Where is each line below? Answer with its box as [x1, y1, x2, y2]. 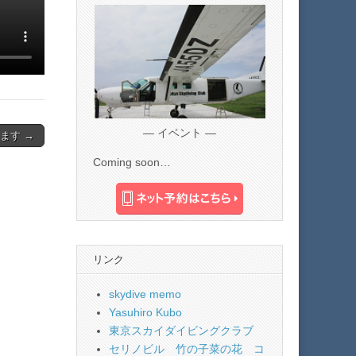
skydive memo [109, 287, 181, 300]
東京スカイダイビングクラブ [109, 323, 253, 337]
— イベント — [143, 126, 216, 139]
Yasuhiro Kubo [109, 305, 182, 319]
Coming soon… [93, 155, 171, 168]
